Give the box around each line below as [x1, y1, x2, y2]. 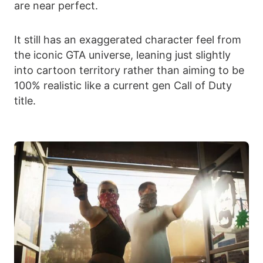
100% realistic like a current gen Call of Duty [14, 79, 232, 92]
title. [14, 95, 36, 107]
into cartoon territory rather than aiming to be [14, 64, 244, 77]
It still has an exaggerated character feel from [14, 33, 241, 46]
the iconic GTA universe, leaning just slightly [14, 49, 231, 62]
